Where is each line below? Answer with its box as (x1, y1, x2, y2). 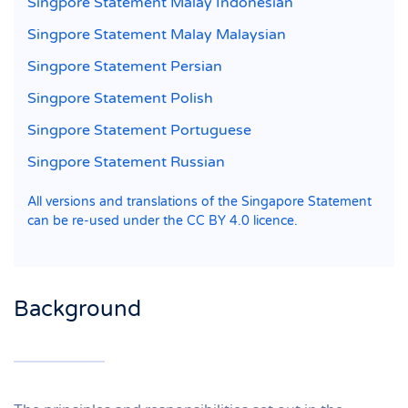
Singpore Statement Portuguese (27, 120, 251, 139)
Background (14, 295, 141, 322)
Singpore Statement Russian (27, 152, 225, 171)
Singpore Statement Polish (27, 88, 213, 107)
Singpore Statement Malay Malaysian (27, 25, 286, 44)
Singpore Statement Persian (27, 56, 222, 76)
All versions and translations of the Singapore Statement (27, 193, 372, 209)
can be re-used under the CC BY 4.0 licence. (27, 212, 298, 229)
